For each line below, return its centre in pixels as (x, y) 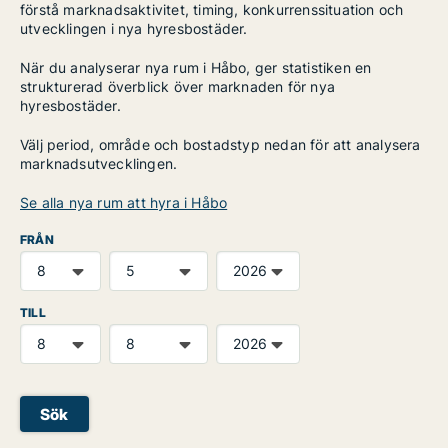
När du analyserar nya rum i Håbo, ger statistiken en (196, 67)
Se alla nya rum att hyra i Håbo (124, 202)
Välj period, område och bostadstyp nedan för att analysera (220, 144)
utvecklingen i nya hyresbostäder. (134, 28)
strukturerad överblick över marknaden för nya (178, 86)
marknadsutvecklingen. (99, 163)
